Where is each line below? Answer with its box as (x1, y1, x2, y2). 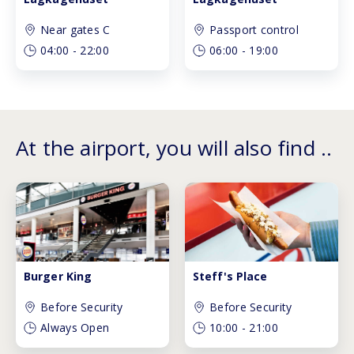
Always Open (40, 320, 110, 336)
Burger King (24, 269, 92, 284)
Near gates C (40, 22, 111, 38)
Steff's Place (193, 269, 268, 284)
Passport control (209, 22, 299, 38)
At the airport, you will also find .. (16, 134, 333, 163)
